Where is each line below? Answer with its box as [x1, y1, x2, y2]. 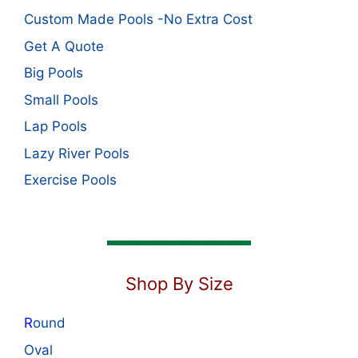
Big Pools [24, 65, 83, 82]
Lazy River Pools [24, 145, 129, 161]
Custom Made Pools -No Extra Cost [24, 11, 253, 28]
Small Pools [24, 91, 98, 108]
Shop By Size [125, 273, 233, 295]
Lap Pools [24, 118, 87, 135]
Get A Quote [24, 38, 104, 54]
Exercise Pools [24, 172, 117, 189]
